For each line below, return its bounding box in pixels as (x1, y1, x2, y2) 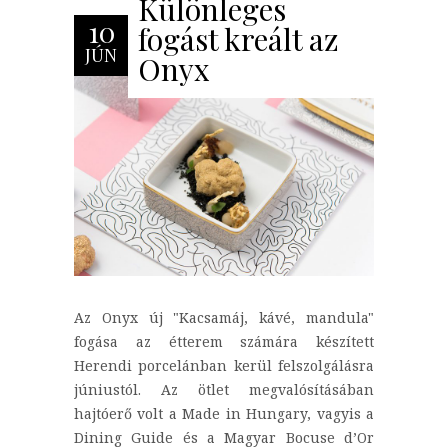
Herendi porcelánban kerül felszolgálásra (74, 356, 374, 376)
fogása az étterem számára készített (74, 332, 374, 352)
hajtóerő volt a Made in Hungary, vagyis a (74, 404, 374, 424)
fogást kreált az (138, 18, 339, 59)
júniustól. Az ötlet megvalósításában (74, 380, 374, 400)
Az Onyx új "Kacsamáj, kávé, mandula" (74, 308, 374, 328)
